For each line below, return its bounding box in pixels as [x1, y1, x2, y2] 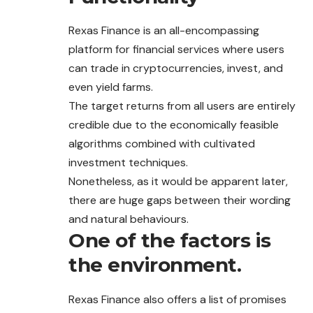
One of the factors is [68, 228, 271, 253]
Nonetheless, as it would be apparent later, [68, 174, 288, 189]
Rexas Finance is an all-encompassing [68, 23, 259, 38]
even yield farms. [68, 80, 153, 95]
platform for [68, 42, 133, 57]
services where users [177, 42, 284, 57]
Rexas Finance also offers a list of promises [68, 291, 286, 307]
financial [133, 42, 177, 57]
